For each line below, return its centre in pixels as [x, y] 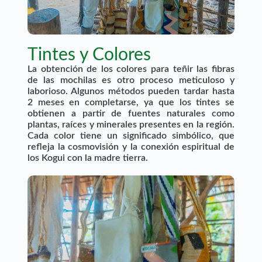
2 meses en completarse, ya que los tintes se [131, 102]
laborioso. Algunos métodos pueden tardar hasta [131, 91]
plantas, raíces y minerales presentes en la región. [131, 124]
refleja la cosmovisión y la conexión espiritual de [131, 146]
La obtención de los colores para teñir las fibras [131, 69]
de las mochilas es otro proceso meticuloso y [131, 80]
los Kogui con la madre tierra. [87, 158]
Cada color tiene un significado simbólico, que [131, 135]
